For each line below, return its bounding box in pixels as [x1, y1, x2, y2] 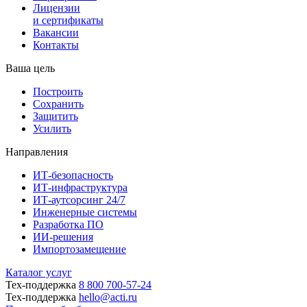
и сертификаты [33, 14, 103, 26]
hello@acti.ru [79, 291, 137, 303]
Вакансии [33, 26, 79, 38]
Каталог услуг [5, 266, 72, 278]
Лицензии [33, 1, 80, 14]
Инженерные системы [33, 206, 137, 218]
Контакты [33, 38, 79, 51]
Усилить [33, 122, 71, 134]
